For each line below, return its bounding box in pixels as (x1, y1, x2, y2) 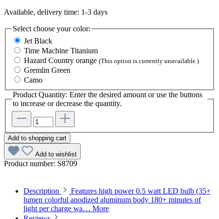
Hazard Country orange (24, 56, 99, 65)
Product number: (4, 159, 57, 168)
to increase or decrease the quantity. (13, 99, 122, 108)
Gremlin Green (24, 66, 70, 75)
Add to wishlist (35, 151, 77, 158)
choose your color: (33, 24, 90, 33)
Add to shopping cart (8, 134, 66, 142)
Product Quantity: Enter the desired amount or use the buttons (13, 90, 202, 99)
